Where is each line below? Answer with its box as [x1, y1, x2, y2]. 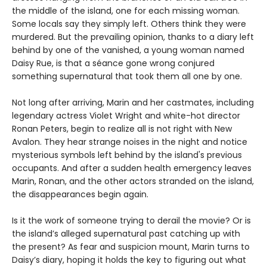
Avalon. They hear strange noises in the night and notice [12, 136, 247, 148]
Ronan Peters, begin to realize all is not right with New [12, 123, 232, 135]
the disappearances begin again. [12, 188, 148, 201]
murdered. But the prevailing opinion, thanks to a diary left [12, 31, 254, 44]
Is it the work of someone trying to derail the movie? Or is [12, 215, 251, 227]
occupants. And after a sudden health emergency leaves [12, 162, 252, 175]
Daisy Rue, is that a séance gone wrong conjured [12, 57, 215, 70]
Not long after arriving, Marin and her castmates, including [12, 97, 254, 109]
